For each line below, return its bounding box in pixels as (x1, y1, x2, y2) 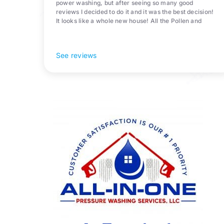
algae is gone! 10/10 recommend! (55, 26, 153, 34)
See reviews (55, 51, 97, 60)
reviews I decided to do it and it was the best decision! (55, 8, 214, 16)
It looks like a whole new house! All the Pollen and (55, 17, 202, 25)
